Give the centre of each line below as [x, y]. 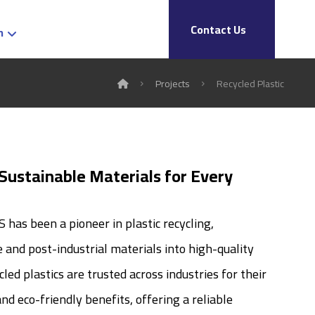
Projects [173, 84]
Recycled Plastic [251, 84]
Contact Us [218, 30]
